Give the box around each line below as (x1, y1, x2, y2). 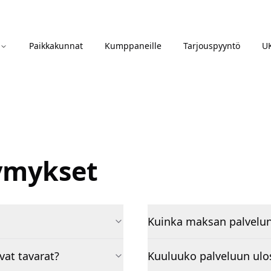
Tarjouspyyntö (183, 40, 240, 51)
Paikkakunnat (28, 40, 83, 51)
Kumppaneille (104, 40, 162, 51)
